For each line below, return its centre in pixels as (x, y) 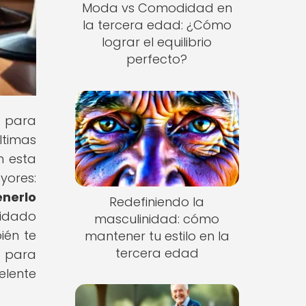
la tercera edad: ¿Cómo (157, 25)
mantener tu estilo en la (157, 236)
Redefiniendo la (157, 201)
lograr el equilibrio (157, 42)
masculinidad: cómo (157, 219)
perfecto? (157, 59)
